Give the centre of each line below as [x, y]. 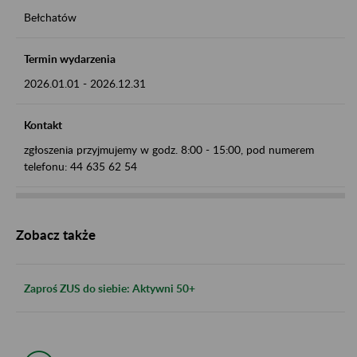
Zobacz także [56, 234]
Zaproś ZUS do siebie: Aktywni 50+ [110, 288]
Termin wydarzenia [70, 58]
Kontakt [43, 124]
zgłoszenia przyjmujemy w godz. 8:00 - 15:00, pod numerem [169, 149]
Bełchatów [50, 17]
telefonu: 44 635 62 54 [80, 166]
